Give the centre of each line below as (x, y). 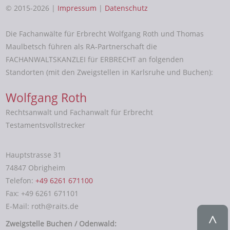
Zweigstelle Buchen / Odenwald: (61, 223)
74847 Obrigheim (36, 168)
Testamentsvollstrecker (46, 125)
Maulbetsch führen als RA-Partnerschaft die (82, 46)
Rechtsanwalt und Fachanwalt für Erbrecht (80, 112)
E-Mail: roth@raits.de (42, 206)
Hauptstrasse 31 (34, 155)
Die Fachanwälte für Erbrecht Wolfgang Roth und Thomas (105, 33)
